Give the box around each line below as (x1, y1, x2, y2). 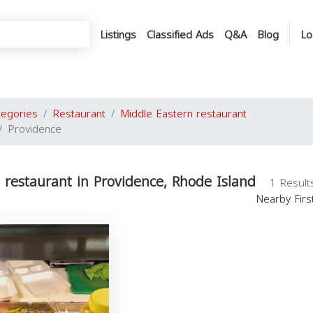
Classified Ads (147, 24, 214, 45)
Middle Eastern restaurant (120, 104, 247, 124)
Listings (100, 24, 136, 45)
